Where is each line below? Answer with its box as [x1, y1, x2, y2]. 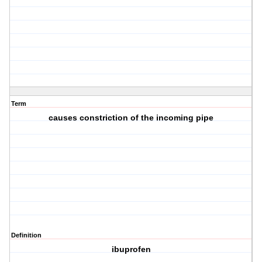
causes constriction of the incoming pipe [49, 113, 214, 123]
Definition [11, 232, 42, 239]
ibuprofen [111, 244, 151, 254]
